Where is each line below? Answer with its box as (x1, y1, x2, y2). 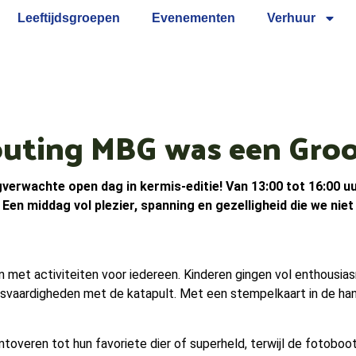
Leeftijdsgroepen (17, 11, 120, 25)
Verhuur (267, 11, 315, 25)
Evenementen (152, 11, 235, 25)
